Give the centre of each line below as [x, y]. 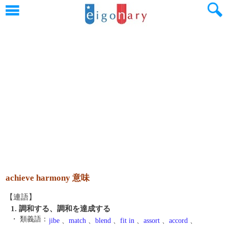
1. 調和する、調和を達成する [61, 209]
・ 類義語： [30, 219]
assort [152, 221]
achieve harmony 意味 [48, 178]
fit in [127, 221]
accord [178, 221]
